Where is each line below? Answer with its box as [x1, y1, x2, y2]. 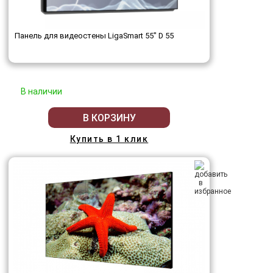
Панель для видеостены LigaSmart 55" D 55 [15, 31, 174, 41]
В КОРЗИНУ [82, 112, 136, 124]
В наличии [21, 87, 62, 97]
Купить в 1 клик [69, 134, 149, 144]
